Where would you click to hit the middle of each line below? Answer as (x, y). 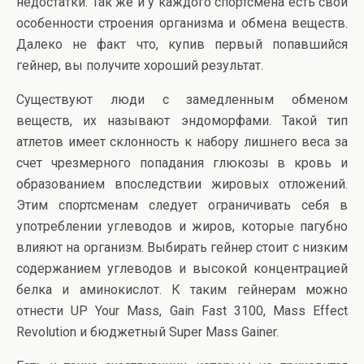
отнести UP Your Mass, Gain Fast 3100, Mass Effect (182, 311)
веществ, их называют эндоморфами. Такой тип (182, 121)
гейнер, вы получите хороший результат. (140, 66)
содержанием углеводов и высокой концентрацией (182, 269)
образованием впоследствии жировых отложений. (182, 184)
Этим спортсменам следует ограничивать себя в (182, 206)
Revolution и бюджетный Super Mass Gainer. (147, 332)
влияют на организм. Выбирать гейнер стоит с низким (182, 248)
